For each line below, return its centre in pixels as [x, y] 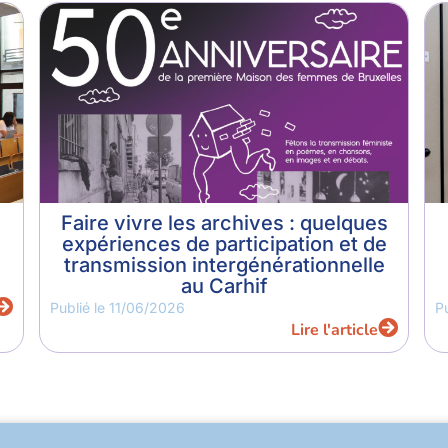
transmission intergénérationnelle [224, 265]
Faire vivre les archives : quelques [224, 223]
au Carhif [224, 286]
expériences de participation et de [224, 244]
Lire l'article [334, 330]
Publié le [79, 308]
